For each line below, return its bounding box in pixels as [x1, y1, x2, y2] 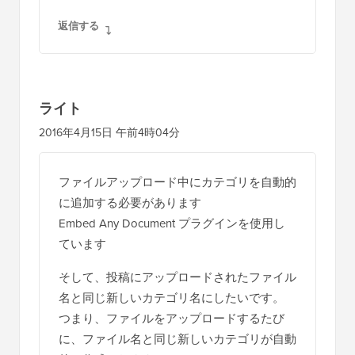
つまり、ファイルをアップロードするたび [59, 309, 284, 326]
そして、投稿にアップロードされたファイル [59, 268, 296, 285]
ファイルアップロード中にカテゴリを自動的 [59, 173, 296, 190]
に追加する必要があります [59, 193, 201, 211]
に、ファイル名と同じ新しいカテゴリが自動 [59, 330, 296, 347]
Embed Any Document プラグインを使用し [59, 214, 285, 231]
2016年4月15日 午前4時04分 [39, 124, 180, 140]
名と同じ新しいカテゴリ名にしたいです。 [59, 288, 284, 306]
